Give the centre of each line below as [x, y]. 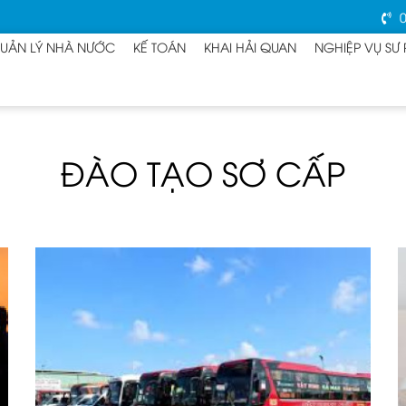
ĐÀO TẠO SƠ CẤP [203, 172]
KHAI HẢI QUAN [250, 46]
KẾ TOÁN [159, 46]
